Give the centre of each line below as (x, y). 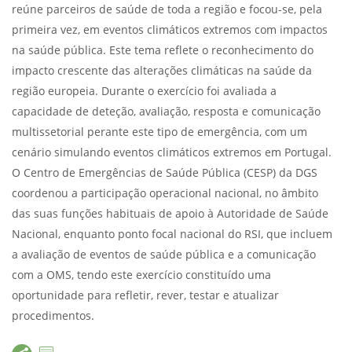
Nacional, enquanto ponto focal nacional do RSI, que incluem (172, 235)
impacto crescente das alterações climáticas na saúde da (162, 71)
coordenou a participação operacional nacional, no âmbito (165, 194)
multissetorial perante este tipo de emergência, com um (159, 132)
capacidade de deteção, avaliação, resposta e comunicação (166, 112)
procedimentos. (55, 316)
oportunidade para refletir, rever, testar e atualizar (145, 296)
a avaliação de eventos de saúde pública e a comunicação (164, 255)
